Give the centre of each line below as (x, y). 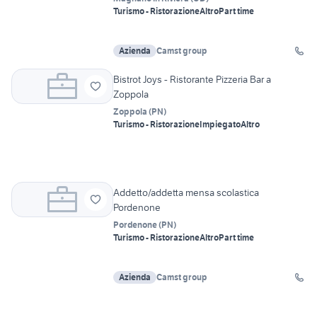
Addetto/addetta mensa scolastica (186, 193)
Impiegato (220, 125)
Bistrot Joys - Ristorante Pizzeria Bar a (192, 80)
